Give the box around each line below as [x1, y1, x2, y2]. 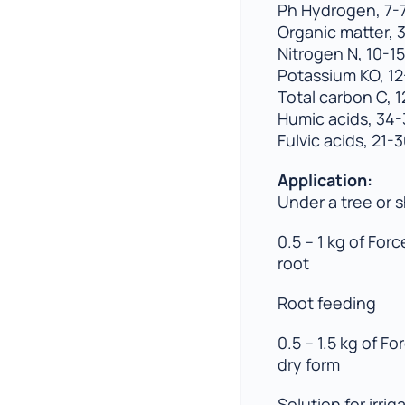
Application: [277, 169, 372, 191]
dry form [277, 353, 340, 375]
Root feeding [277, 292, 376, 314]
